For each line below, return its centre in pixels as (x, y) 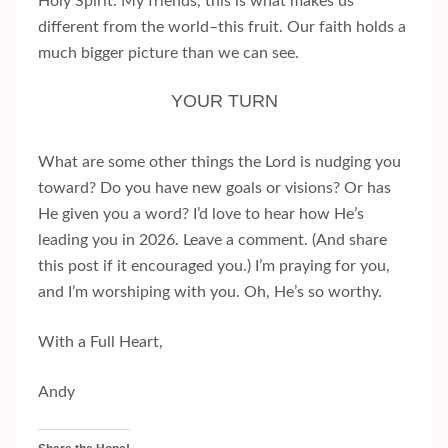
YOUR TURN (224, 100)
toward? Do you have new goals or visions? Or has (214, 187)
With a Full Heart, (100, 341)
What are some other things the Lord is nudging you (219, 161)
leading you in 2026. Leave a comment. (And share (212, 239)
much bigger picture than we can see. (168, 52)
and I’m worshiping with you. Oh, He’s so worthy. (210, 291)
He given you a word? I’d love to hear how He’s (201, 213)
